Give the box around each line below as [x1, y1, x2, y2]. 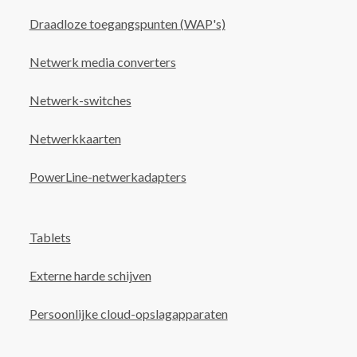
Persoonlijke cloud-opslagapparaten [29, 306, 228, 321]
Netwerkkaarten [29, 131, 121, 146]
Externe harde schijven [29, 268, 151, 283]
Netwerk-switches [29, 92, 131, 108]
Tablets [29, 229, 71, 245]
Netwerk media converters [29, 54, 176, 69]
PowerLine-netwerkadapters [29, 169, 186, 184]
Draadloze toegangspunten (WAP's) [29, 16, 226, 31]
